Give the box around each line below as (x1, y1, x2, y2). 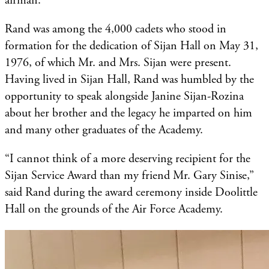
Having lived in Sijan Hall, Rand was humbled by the (5, 71, 254, 87)
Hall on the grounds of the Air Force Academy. (5, 201, 223, 217)
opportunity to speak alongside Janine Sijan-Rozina (5, 88, 244, 104)
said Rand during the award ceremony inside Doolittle (5, 184, 258, 200)
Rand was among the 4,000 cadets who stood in (5, 21, 226, 37)
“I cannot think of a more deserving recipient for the (5, 151, 250, 166)
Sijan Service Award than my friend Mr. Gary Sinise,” (5, 168, 254, 183)
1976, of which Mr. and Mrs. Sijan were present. (5, 55, 231, 70)
